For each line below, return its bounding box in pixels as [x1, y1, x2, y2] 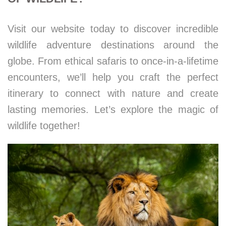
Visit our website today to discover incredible [8, 23, 218, 34]
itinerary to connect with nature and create [8, 88, 218, 99]
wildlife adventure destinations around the [8, 39, 218, 50]
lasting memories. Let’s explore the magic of [8, 104, 218, 115]
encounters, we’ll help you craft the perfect [8, 72, 218, 83]
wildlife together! [8, 120, 80, 131]
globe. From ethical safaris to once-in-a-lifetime [8, 55, 218, 67]
